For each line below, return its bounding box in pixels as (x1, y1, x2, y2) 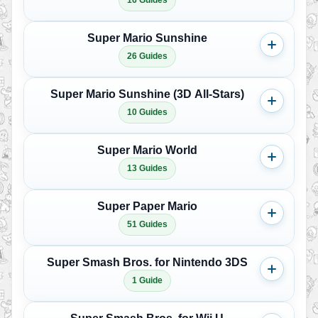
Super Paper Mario (97, 200, 197, 212)
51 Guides (126, 219, 168, 229)
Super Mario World (97, 144, 197, 156)
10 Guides (126, 107, 168, 117)
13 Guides (126, 163, 168, 173)
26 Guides (126, 51, 168, 61)
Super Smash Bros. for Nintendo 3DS (46, 256, 248, 268)
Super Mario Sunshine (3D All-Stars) (50, 88, 244, 100)
